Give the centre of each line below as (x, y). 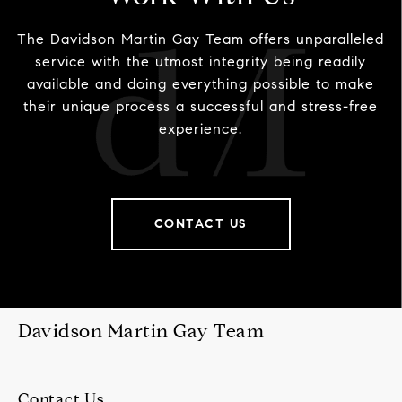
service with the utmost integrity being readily (201, 61)
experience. (201, 128)
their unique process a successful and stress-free (201, 106)
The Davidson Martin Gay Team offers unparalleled (201, 39)
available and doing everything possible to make (201, 83)
